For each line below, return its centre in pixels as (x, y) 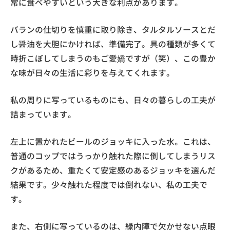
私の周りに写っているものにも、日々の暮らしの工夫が (113, 100)
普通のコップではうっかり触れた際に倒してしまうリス (113, 156)
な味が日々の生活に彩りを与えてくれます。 (92, 73)
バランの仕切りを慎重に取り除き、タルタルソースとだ (113, 30)
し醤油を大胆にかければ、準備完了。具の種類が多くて (113, 44)
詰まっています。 (43, 114)
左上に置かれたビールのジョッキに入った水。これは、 (113, 142)
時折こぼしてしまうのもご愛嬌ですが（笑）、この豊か (113, 59)
